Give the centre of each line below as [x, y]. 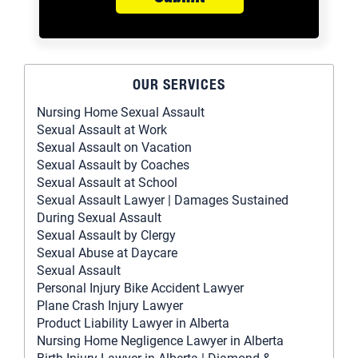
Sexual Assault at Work [102, 130]
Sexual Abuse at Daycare [107, 253]
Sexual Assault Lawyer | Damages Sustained [163, 201]
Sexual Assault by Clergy [106, 236]
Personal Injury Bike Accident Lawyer [140, 288]
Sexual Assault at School [107, 183]
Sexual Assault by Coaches [113, 165]
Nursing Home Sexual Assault [121, 113]
